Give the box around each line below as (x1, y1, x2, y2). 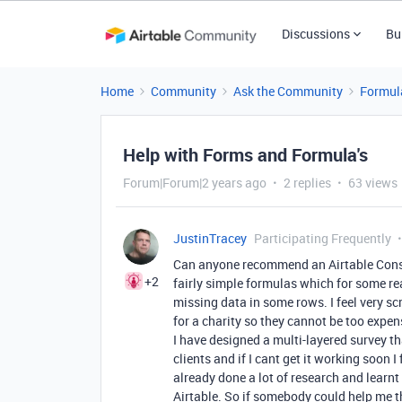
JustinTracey (173, 230, 247, 247)
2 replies (284, 174, 331, 191)
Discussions (281, 25, 350, 42)
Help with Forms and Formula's (123, 143, 368, 167)
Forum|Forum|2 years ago (123, 174, 267, 191)
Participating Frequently (254, 230, 391, 247)
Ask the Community (233, 83, 343, 100)
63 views (348, 174, 398, 191)
